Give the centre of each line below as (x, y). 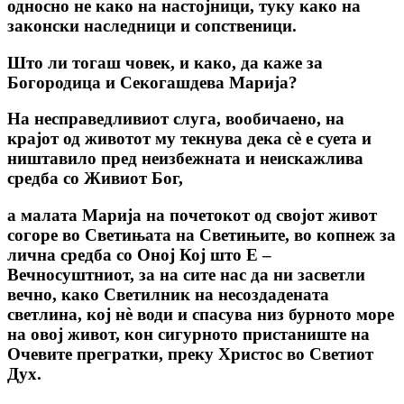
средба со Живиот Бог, (95, 179)
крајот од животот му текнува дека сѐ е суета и (189, 139)
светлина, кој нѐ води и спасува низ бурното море (201, 315)
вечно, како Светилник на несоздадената (168, 295)
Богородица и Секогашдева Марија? (152, 82)
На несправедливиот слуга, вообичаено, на (176, 119)
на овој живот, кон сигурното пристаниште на (188, 335)
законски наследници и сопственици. (152, 26)
